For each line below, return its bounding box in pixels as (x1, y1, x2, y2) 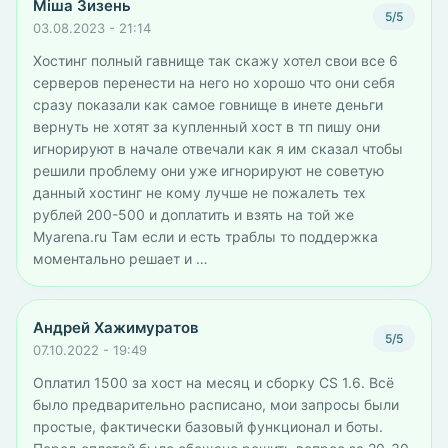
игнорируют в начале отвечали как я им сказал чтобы (33, 140, 403, 157)
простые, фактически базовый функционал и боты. (33, 418, 383, 435)
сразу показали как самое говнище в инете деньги (33, 96, 383, 113)
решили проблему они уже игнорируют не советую (33, 162, 384, 179)
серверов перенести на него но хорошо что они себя (33, 74, 395, 91)
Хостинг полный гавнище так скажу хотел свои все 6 (33, 52, 398, 69)
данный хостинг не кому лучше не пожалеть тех (33, 184, 366, 201)
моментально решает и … (33, 250, 208, 267)
